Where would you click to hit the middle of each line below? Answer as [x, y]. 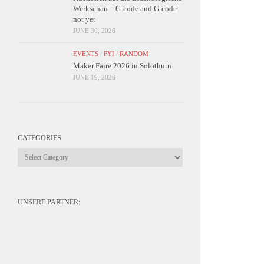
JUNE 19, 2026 [94, 78]
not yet [84, 19]
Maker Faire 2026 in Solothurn [122, 66]
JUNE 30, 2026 [94, 31]
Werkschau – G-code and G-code [125, 9]
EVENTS [86, 54]
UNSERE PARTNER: [49, 202]
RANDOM [134, 54]
